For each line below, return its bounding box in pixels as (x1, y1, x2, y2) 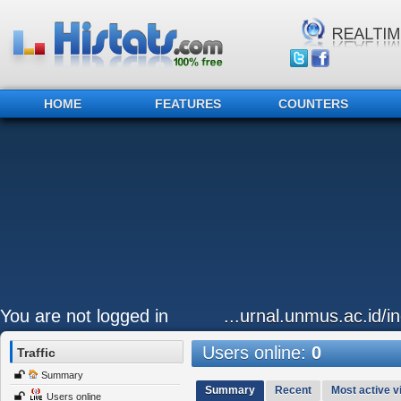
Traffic (17, 346, 55, 360)
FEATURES (155, 97, 221, 111)
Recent (274, 384, 311, 397)
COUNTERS (278, 97, 348, 111)
